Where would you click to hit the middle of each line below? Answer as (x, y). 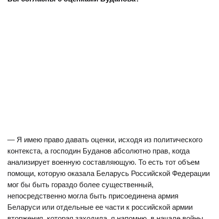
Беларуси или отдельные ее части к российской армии (100, 207)
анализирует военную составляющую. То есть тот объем (103, 162)
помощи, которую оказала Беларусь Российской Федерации (109, 173)
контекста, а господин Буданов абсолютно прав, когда (99, 151)
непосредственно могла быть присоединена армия (93, 196)
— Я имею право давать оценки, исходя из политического (105, 140)
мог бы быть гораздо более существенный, (80, 185)
